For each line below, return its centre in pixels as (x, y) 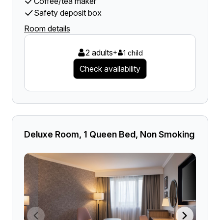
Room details (47, 28)
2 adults (99, 53)
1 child (133, 53)
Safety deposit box (68, 13)
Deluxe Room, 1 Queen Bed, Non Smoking (109, 134)
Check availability (110, 69)
